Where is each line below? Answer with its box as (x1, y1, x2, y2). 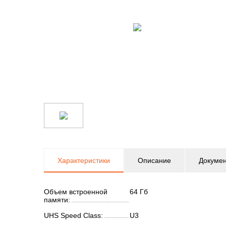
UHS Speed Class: (44, 211, 103, 219)
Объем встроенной (44, 188, 107, 196)
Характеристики (58, 156, 110, 164)
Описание (138, 156, 171, 164)
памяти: (44, 196, 70, 204)
